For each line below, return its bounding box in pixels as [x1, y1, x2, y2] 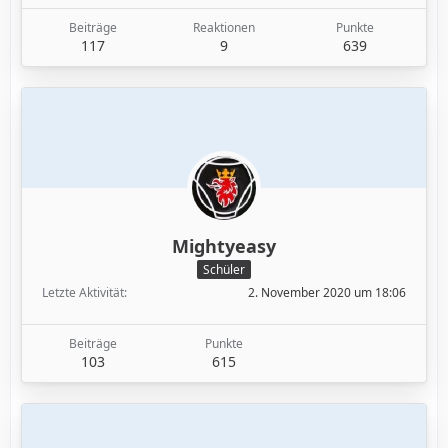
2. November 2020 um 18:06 [248, 283, 406, 301]
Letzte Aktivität [42, 283, 124, 301]
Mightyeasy [172, 234, 276, 259]
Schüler [203, 260, 245, 278]
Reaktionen [192, 19, 255, 37]
